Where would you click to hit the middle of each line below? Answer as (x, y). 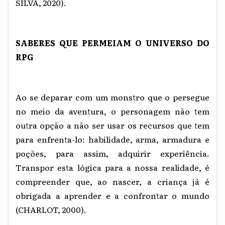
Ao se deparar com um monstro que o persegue (113, 97)
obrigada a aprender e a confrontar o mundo (113, 195)
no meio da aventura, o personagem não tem (113, 111)
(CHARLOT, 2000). (51, 209)
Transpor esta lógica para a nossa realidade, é (113, 167)
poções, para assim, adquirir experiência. (113, 153)
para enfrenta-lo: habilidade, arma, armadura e (113, 139)
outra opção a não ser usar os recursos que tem (113, 125)
